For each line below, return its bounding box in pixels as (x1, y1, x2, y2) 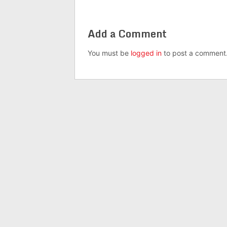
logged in (131, 49, 162, 58)
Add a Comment (88, 25, 167, 43)
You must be (88, 49, 131, 58)
